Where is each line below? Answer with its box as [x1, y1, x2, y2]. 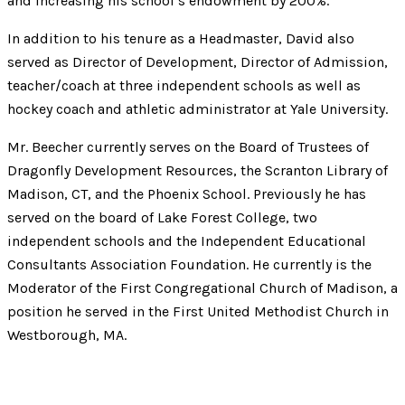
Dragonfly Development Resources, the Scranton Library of [7, 162, 388, 180]
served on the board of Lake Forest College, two [7, 209, 317, 227]
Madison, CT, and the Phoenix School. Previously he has [7, 185, 366, 203]
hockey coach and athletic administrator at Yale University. [7, 100, 388, 118]
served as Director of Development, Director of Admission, [7, 53, 388, 71]
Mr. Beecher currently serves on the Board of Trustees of [7, 138, 369, 156]
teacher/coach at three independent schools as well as [7, 77, 361, 95]
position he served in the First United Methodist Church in [7, 303, 389, 321]
